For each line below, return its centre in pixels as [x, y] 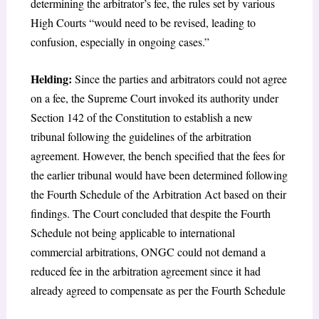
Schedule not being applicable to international [132, 233]
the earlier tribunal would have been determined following [159, 175]
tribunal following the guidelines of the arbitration [141, 137]
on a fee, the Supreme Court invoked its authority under [154, 98]
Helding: [51, 79]
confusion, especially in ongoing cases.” [120, 41]
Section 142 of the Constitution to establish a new [141, 117]
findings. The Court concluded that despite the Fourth [150, 214]
